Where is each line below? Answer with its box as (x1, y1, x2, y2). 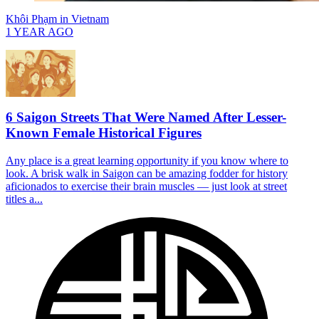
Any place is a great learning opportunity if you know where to (6, 155, 288, 167)
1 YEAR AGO (6, 26, 73, 38)
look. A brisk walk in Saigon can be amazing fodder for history (6, 167, 288, 180)
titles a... (6, 193, 43, 206)
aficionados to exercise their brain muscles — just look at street (6, 180, 287, 193)
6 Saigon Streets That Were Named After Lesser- (6, 110, 286, 125)
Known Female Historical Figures (6, 125, 202, 141)
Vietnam (71, 13, 109, 26)
